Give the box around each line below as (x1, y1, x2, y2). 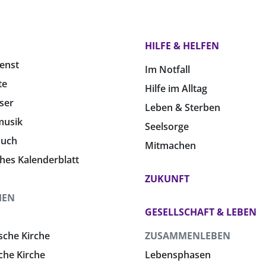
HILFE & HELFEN (145, 39, 219, 53)
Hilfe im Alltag (145, 82, 207, 96)
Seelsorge (145, 120, 189, 134)
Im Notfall (145, 63, 190, 77)
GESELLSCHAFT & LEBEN (145, 205, 256, 219)
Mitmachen (145, 139, 196, 153)
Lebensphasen (145, 248, 211, 262)
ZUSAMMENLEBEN (145, 229, 230, 243)
